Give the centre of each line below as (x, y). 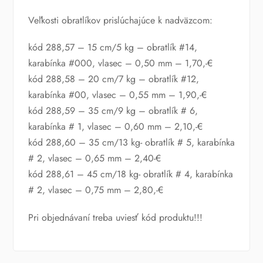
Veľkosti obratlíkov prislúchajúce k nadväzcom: (120, 21)
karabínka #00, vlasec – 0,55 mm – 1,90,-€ (117, 95)
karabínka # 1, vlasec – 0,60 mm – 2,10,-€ (115, 127)
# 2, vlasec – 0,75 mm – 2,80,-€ (95, 190)
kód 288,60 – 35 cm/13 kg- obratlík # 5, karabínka (131, 143)
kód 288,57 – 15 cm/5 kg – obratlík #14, (112, 48)
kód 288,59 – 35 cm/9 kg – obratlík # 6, (113, 111)
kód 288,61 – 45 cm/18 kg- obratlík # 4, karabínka (130, 174)
